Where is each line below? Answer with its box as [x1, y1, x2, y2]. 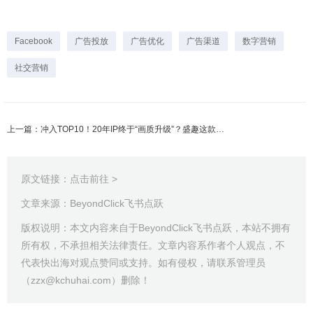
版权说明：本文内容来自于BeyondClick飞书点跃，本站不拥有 [21, 222, 291, 234]
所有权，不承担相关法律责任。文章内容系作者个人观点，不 [21, 240, 285, 252]
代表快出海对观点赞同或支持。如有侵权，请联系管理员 [21, 257, 265, 269]
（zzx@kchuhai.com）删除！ [21, 275, 150, 286]
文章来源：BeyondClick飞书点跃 [21, 198, 163, 210]
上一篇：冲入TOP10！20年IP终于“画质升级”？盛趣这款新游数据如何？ [216, 124, 224, 135]
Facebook [15, 36, 52, 47]
